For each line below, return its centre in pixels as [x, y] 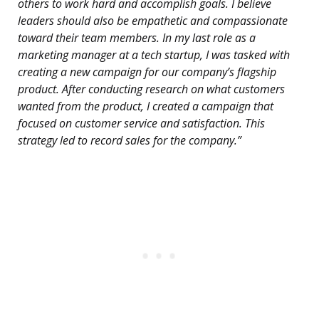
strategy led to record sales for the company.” [130, 141]
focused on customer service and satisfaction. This [141, 124]
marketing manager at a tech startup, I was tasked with [154, 55]
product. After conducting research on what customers [151, 89]
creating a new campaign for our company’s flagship [147, 72]
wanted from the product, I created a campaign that [146, 106]
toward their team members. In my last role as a [137, 38]
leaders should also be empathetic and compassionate [153, 21]
